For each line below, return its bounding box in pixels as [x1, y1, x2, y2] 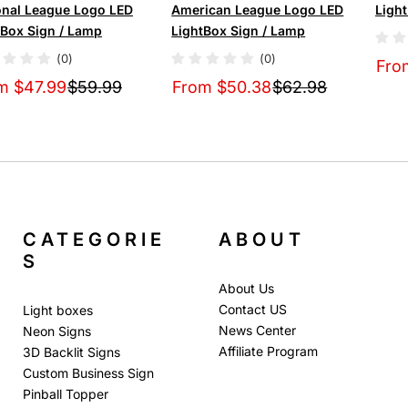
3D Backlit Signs [23, 343, 121, 360]
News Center [218, 321, 296, 338]
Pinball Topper [23, 385, 109, 402]
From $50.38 [172, 77, 272, 97]
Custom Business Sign [23, 364, 155, 381]
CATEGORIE [23, 228, 167, 250]
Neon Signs [23, 322, 92, 339]
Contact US [218, 301, 287, 317]
